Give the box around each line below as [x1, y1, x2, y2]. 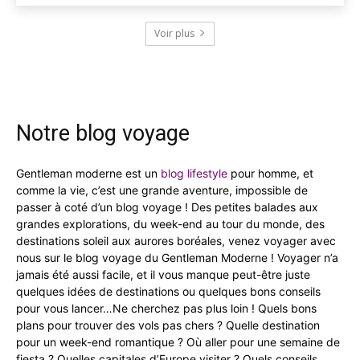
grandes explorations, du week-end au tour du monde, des [16, 216, 325, 231]
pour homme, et [227, 166, 313, 180]
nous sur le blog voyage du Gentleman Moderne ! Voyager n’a [16, 250, 338, 264]
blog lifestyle [161, 166, 227, 180]
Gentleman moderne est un [16, 166, 161, 180]
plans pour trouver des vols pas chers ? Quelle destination [16, 317, 320, 332]
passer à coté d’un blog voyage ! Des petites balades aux [16, 199, 318, 214]
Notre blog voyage [16, 120, 190, 146]
